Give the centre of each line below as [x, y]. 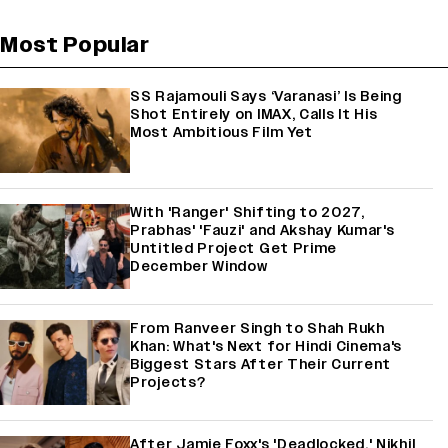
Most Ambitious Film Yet [222, 132]
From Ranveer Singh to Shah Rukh [257, 328]
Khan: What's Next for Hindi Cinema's [266, 346]
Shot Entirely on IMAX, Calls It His [254, 114]
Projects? [168, 382]
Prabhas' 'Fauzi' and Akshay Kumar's [262, 230]
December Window [199, 266]
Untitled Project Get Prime [234, 248]
